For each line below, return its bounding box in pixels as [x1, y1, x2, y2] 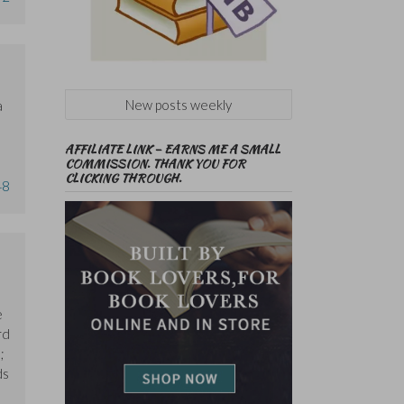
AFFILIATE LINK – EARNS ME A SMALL [64, 141, 280, 159]
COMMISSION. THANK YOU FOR [64, 155, 245, 173]
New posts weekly [124, 96, 232, 114]
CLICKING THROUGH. [64, 170, 181, 188]
